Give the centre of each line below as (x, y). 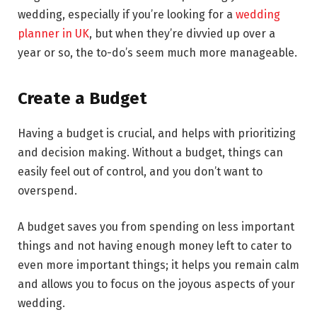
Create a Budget (82, 98)
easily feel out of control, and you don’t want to (140, 171)
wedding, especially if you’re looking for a (127, 15)
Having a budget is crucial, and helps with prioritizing (157, 133)
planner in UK (53, 34)
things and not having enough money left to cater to (155, 246)
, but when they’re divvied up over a (182, 34)
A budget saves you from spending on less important (156, 227)
